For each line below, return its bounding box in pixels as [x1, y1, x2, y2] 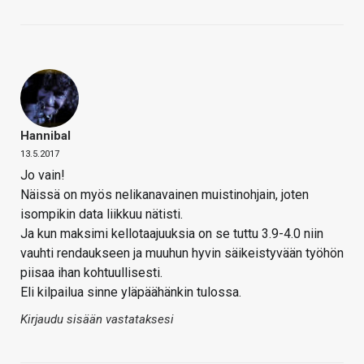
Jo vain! [20, 167, 65, 184]
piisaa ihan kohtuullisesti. [20, 265, 162, 281]
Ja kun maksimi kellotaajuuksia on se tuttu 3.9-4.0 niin [20, 226, 323, 242]
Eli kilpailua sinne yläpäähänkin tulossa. [20, 284, 241, 301]
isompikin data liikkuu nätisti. [20, 206, 183, 223]
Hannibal [20, 128, 71, 144]
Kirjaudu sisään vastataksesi [20, 312, 174, 327]
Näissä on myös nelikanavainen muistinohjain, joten [20, 187, 309, 203]
